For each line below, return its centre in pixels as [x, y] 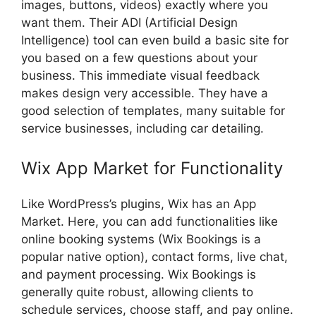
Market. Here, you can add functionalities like [150, 221]
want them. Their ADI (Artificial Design [129, 23]
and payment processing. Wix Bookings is [139, 274]
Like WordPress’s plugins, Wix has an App [139, 203]
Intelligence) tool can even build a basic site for [155, 41]
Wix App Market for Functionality [152, 168]
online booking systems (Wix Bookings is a [141, 239]
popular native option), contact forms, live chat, [154, 256]
